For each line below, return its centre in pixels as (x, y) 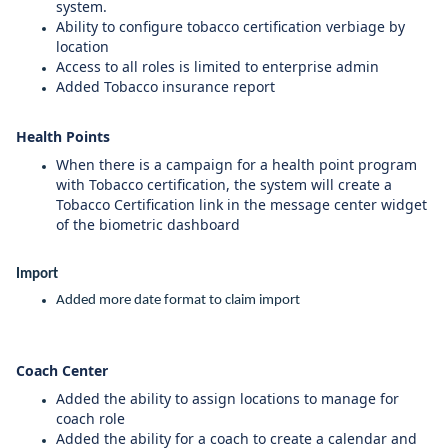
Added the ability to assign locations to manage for (227, 399)
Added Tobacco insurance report (167, 87)
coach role (92, 419)
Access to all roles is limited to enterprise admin (219, 67)
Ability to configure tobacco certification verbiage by (230, 27)
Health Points (65, 137)
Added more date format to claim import (178, 301)
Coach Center (64, 371)
